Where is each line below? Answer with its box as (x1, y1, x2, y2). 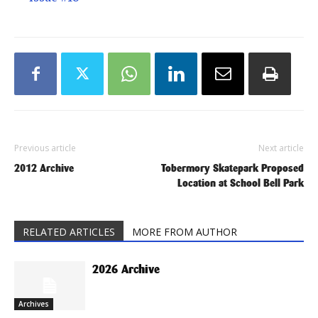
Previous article (14, 142, 76, 154)
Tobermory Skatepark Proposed (161, 161, 304, 175)
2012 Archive (14, 161, 74, 175)
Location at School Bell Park (177, 176, 304, 190)
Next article (258, 142, 304, 154)
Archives (18, 298, 49, 309)
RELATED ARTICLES (23, 225, 115, 238)
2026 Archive (92, 262, 160, 277)
